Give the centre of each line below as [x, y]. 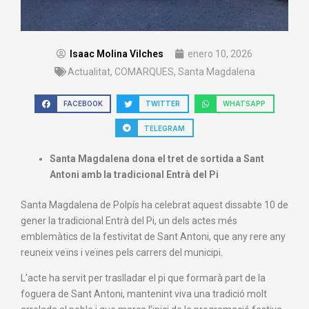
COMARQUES [144, 71]
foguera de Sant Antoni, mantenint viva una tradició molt [144, 294]
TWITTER [163, 104]
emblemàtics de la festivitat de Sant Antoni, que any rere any [153, 237]
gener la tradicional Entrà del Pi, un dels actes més [129, 221]
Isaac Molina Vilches [117, 53]
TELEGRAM [165, 128]
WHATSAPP [245, 104]
